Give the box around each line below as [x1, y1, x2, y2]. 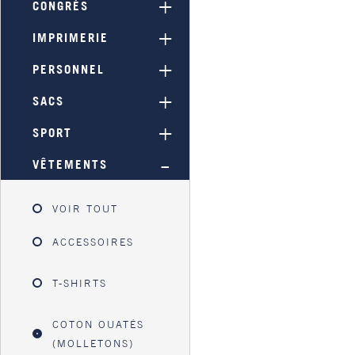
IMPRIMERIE [32, 30, 109, 45]
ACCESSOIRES [52, 235, 135, 248]
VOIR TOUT [52, 202, 119, 215]
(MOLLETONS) [52, 337, 135, 349]
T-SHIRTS [52, 277, 108, 289]
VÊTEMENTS [32, 157, 109, 172]
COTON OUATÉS [52, 318, 145, 330]
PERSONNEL [32, 62, 105, 77]
